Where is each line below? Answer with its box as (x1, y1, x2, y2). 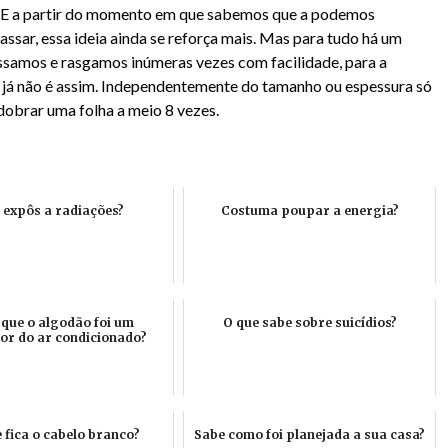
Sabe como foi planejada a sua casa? (194, 427, 425, 442)
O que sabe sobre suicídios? (222, 315, 397, 330)
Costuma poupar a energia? (220, 203, 399, 218)
